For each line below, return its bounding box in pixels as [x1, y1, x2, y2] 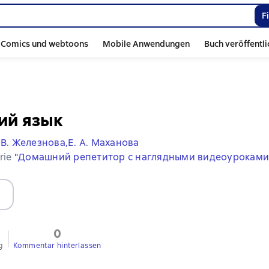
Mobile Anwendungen [103, 38, 190, 49]
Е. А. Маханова [68, 136, 139, 149]
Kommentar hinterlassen [13, 241, 101, 250]
